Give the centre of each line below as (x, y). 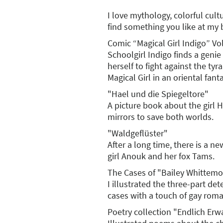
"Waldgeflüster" (138, 133)
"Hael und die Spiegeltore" (159, 94)
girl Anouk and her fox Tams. (161, 156)
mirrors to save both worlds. (161, 116)
